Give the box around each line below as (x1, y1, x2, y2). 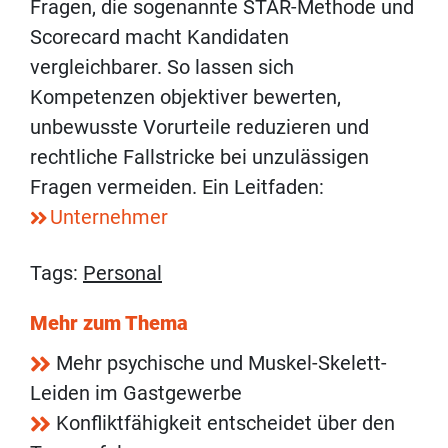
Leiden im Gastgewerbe (30, 381, 242, 406)
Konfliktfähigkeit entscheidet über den (56, 411, 395, 436)
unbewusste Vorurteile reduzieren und (30, 115, 369, 140)
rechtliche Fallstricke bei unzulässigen (30, 145, 369, 170)
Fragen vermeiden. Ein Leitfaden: (30, 175, 324, 200)
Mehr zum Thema (30, 311, 188, 336)
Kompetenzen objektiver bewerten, (30, 85, 341, 110)
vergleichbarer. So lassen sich (30, 55, 294, 80)
